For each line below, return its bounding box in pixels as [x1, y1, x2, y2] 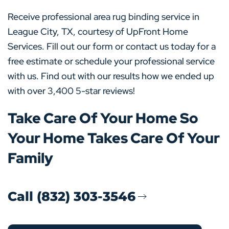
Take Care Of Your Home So [8, 108, 198, 128]
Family [8, 148, 53, 168]
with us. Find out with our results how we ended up [8, 70, 214, 82]
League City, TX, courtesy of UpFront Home [8, 26, 188, 37]
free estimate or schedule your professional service [8, 55, 215, 67]
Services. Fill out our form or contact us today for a [8, 40, 216, 52]
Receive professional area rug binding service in [8, 11, 199, 22]
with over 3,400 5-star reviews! [8, 85, 135, 97]
